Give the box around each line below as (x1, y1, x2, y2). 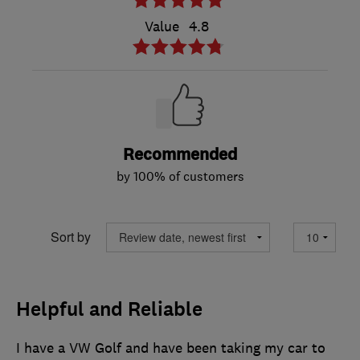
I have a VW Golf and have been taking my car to (16, 338, 325, 357)
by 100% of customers (116, 167, 244, 184)
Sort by (51, 227, 91, 247)
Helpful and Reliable (16, 296, 202, 322)
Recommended (123, 143, 237, 166)
